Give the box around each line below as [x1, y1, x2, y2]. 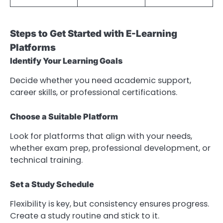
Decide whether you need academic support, [10, 75, 191, 87]
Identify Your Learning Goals [10, 56, 122, 66]
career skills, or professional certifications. [10, 87, 177, 99]
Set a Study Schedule [10, 179, 94, 190]
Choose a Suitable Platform [10, 111, 118, 122]
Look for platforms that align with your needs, [10, 130, 192, 142]
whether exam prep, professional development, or [10, 142, 211, 154]
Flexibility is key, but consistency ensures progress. [10, 198, 209, 210]
